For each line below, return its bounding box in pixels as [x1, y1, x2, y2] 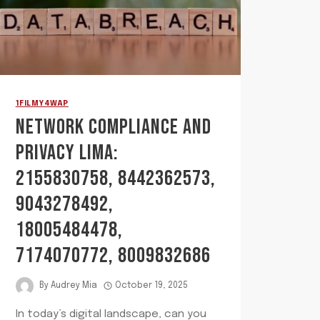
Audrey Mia [50, 281, 97, 291]
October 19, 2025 [115, 281, 189, 291]
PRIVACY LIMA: [15, 139, 119, 166]
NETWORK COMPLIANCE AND [15, 114, 211, 140]
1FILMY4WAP [15, 100, 69, 108]
